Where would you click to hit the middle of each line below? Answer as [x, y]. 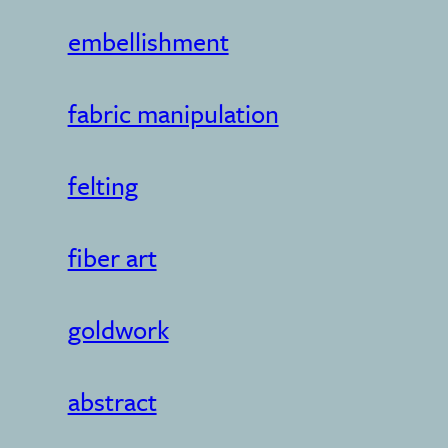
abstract [112, 401]
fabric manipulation [173, 113]
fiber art [112, 257]
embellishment [148, 41]
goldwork [118, 329]
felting [102, 185]
